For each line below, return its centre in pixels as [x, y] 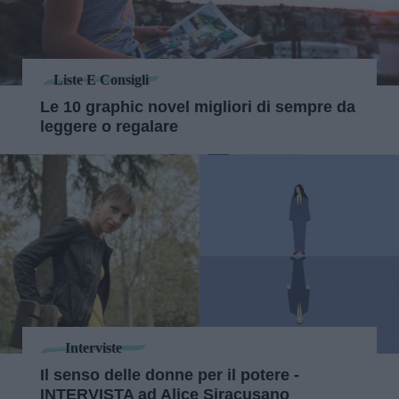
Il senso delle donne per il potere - [170, 375]
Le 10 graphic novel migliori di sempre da [198, 106]
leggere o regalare [109, 126]
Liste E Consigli [101, 80]
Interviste [94, 348]
